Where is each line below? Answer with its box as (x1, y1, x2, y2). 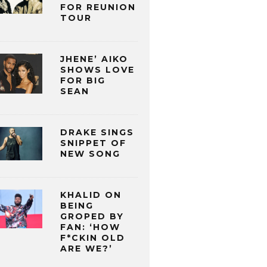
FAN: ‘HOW (60, 222, 120, 233)
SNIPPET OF (60, 138, 126, 149)
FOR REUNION (60, 2, 136, 13)
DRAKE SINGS (60, 127, 134, 138)
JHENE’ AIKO (60, 54, 128, 65)
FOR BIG (60, 75, 105, 86)
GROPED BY (60, 211, 124, 222)
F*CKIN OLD (60, 232, 125, 244)
